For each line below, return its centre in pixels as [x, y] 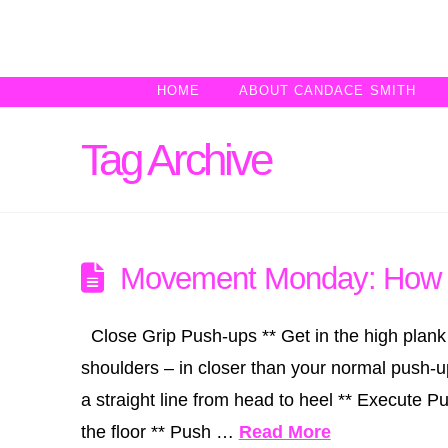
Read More [284, 432]
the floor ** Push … [159, 432]
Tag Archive [175, 159]
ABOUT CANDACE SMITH [327, 90]
